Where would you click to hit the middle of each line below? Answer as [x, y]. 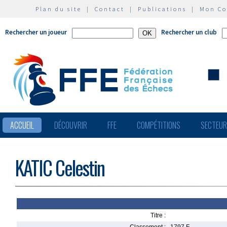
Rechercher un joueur [36, 32]
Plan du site [59, 9]
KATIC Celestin [60, 167]
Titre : [158, 215]
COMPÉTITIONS [159, 125]
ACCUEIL [22, 125]
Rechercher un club [189, 32]
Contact [110, 9]
